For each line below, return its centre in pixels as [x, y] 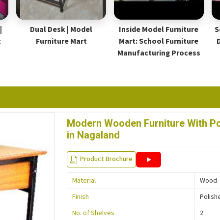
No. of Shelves [94, 213]
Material [84, 181]
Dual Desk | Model [61, 29]
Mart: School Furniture [159, 41]
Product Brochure [107, 159]
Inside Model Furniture [159, 29]
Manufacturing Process [159, 53]
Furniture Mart [61, 41]
